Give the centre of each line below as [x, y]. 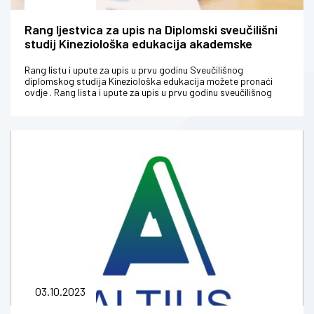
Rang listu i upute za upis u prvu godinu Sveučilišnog [134, 70]
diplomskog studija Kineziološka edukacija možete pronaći [149, 81]
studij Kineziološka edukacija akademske [138, 44]
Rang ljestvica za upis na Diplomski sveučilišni [151, 30]
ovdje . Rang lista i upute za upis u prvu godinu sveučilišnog [148, 93]
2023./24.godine [70, 58]
